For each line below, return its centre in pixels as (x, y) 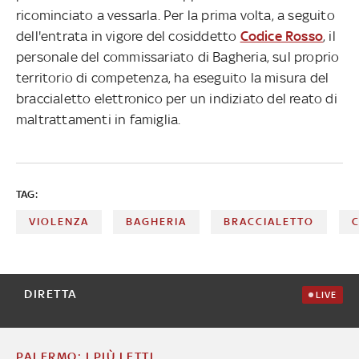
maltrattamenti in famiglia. (99, 119)
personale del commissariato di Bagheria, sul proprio (178, 56)
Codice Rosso (282, 36)
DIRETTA (51, 293)
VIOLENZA (59, 221)
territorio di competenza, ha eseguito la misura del (173, 77)
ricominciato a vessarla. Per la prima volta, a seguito (175, 15)
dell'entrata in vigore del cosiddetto (128, 36)
